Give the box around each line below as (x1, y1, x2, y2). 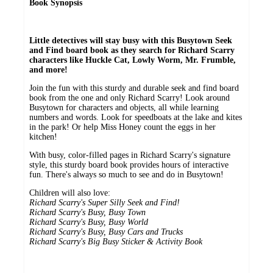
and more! (29, 65, 68, 74)
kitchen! (29, 132, 57, 141)
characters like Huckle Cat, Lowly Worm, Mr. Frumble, (29, 55, 236, 65)
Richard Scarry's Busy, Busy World (29, 217, 148, 227)
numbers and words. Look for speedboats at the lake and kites (29, 112, 242, 122)
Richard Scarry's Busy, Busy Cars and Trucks (29, 227, 183, 236)
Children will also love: (29, 188, 110, 197)
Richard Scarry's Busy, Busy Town (29, 207, 146, 217)
